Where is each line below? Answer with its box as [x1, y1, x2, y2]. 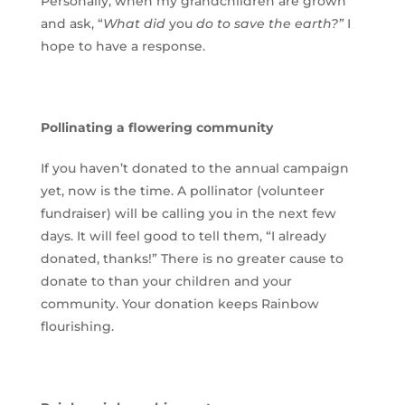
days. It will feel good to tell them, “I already [40, 228, 326, 245]
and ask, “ [40, 15, 103, 33]
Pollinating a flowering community [40, 119, 273, 137]
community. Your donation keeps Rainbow [40, 296, 319, 313]
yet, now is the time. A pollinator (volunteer [40, 183, 325, 200]
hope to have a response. [40, 38, 205, 55]
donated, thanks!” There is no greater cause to [40, 250, 344, 268]
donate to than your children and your [40, 273, 292, 290]
